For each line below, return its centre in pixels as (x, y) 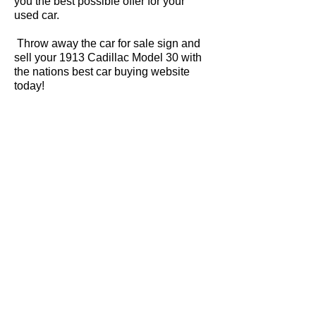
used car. (37, 15)
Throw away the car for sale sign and (107, 43)
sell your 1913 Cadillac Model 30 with (108, 57)
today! (29, 86)
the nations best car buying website (102, 72)
